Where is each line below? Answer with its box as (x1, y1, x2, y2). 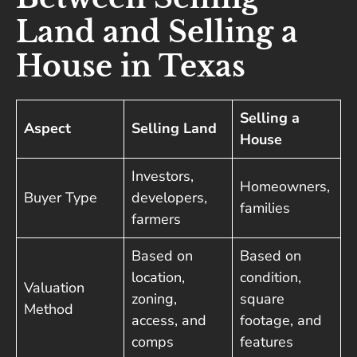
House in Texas (16, 49, 245, 85)
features (240, 332, 293, 352)
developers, (131, 188, 207, 208)
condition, (240, 268, 301, 288)
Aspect (24, 119, 71, 139)
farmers (131, 210, 181, 229)
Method (24, 300, 73, 320)
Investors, (131, 167, 194, 186)
